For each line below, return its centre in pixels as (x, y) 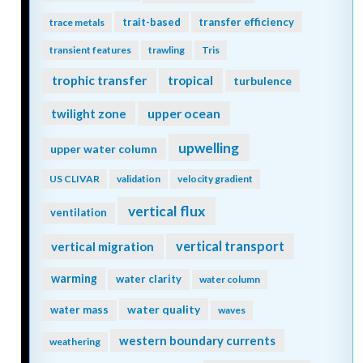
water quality (163, 310)
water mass (79, 310)
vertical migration (103, 246)
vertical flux (166, 211)
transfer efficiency (247, 21)
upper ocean (184, 113)
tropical (191, 80)
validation (139, 179)
